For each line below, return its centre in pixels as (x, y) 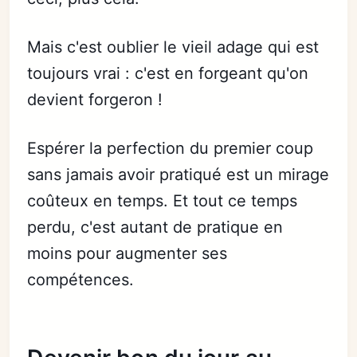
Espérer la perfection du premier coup (171, 148)
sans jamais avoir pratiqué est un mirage (178, 175)
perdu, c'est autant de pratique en (155, 227)
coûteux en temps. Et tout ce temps (163, 201)
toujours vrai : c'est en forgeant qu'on (168, 73)
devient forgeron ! (95, 100)
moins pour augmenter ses (127, 253)
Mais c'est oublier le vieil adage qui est (173, 47)
